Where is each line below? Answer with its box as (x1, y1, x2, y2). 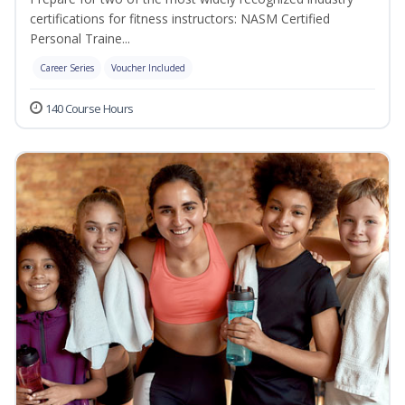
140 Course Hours (45, 100, 134, 118)
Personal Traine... (30, 30, 130, 48)
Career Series (40, 61, 94, 75)
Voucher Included (111, 61, 185, 75)
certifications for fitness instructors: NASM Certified (30, 10, 330, 28)
